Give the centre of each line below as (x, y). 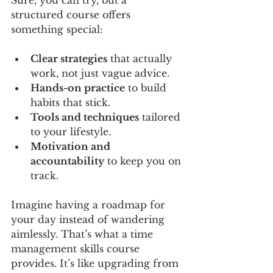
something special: (57, 29)
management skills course (77, 249)
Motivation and (72, 146)
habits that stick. (70, 102)
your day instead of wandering (89, 219)
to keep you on (144, 161)
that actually (141, 58)
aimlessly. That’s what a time (83, 234)
